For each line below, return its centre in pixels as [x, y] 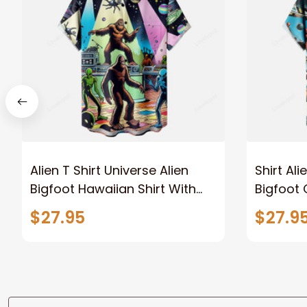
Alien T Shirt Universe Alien [109, 171]
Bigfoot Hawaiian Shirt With [113, 189]
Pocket [51, 208]
